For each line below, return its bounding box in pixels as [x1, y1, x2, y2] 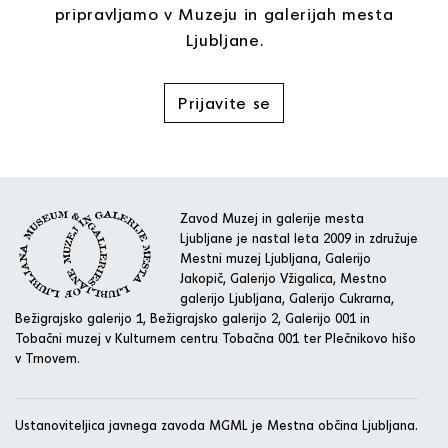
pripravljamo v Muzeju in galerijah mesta [54, 2, 394, 24]
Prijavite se [177, 91, 271, 113]
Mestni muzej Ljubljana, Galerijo [180, 249, 371, 266]
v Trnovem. [15, 349, 80, 366]
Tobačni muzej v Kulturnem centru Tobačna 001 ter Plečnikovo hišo [15, 329, 416, 346]
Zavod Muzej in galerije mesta [180, 209, 364, 226]
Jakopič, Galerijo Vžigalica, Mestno [180, 269, 387, 286]
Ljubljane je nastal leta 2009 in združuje [180, 229, 418, 246]
